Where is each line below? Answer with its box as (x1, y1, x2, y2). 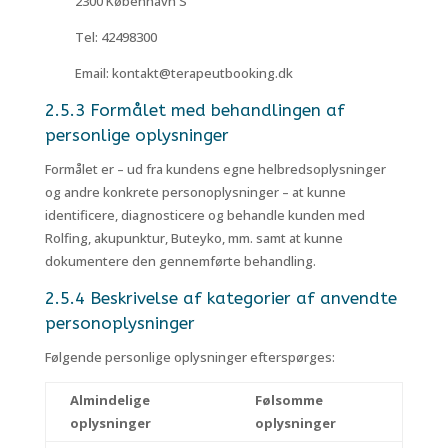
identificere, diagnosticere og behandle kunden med (44, 206, 365, 224)
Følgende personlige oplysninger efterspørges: (44, 348, 335, 366)
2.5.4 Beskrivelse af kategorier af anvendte (44, 288, 397, 308)
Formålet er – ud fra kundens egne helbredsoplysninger (44, 160, 386, 178)
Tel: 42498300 (74, 28, 157, 46)
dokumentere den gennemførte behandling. (44, 252, 316, 270)
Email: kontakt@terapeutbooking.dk (74, 64, 293, 82)
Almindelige (69, 391, 150, 409)
